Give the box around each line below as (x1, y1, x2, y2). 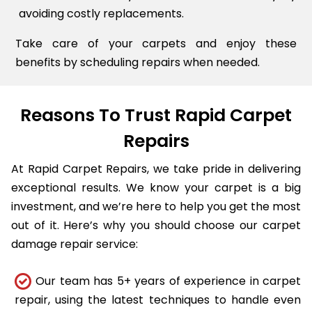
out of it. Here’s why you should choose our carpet (11, 217, 301, 234)
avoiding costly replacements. (19, 5, 185, 22)
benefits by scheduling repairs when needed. (15, 54, 260, 70)
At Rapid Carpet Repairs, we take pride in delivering (11, 161, 301, 178)
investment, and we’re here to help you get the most (11, 198, 301, 215)
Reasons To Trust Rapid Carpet (20, 103, 292, 128)
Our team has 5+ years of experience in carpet (36, 273, 301, 290)
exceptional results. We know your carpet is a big (11, 180, 301, 196)
